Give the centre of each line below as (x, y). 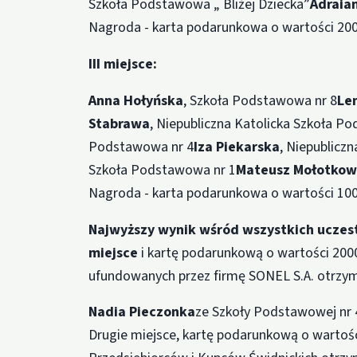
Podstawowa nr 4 (141, 147)
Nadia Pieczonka (142, 312)
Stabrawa (120, 124)
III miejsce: (123, 64)
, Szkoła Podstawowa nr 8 (261, 100)
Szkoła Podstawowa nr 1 (163, 170)
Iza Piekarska (237, 147)
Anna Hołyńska (136, 100)
